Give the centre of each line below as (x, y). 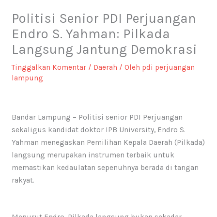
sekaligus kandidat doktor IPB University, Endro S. (98, 130)
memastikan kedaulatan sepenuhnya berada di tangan (105, 168)
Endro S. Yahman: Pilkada (91, 34)
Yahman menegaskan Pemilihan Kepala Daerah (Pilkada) (108, 143)
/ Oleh (129, 67)
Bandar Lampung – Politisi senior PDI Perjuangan (97, 117)
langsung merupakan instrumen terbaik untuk (93, 155)
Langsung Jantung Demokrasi (104, 49)
